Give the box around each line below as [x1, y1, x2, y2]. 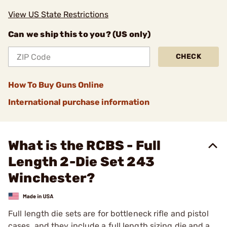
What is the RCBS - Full [8, 138, 161, 154]
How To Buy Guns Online [8, 80, 104, 90]
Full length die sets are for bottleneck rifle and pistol [8, 208, 209, 218]
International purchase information [8, 97, 149, 107]
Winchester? [8, 170, 95, 186]
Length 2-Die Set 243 [8, 154, 155, 170]
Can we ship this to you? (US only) [8, 29, 150, 39]
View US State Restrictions [8, 10, 108, 19]
